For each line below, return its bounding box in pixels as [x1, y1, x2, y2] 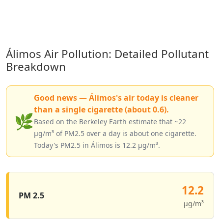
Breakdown [6, 59, 66, 74]
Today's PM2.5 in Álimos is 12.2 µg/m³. [34, 140, 160, 150]
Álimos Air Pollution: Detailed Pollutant [6, 46, 209, 61]
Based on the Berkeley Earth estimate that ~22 [34, 117, 186, 126]
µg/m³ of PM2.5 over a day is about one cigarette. [34, 129, 196, 138]
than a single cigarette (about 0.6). [34, 104, 169, 115]
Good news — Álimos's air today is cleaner [34, 92, 198, 103]
